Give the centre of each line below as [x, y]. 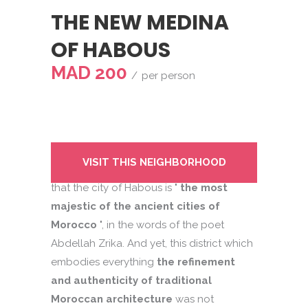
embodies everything [104, 262]
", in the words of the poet [162, 225]
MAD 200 [89, 73]
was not [193, 299]
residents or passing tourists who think [144, 169]
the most [202, 188]
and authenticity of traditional [131, 281]
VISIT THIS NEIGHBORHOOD [154, 163]
